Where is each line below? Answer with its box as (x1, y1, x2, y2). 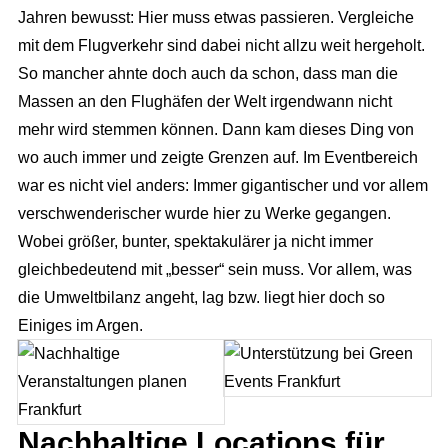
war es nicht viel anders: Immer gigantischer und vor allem (17, 176, 428, 194)
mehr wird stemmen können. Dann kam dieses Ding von (17, 120, 414, 138)
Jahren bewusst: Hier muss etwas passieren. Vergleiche (17, 8, 414, 26)
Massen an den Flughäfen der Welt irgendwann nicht (17, 92, 392, 110)
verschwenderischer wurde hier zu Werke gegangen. (17, 204, 391, 222)
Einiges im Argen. (17, 316, 143, 334)
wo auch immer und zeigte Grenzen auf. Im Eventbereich (17, 148, 418, 166)
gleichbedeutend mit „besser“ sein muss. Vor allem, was (17, 260, 412, 278)
